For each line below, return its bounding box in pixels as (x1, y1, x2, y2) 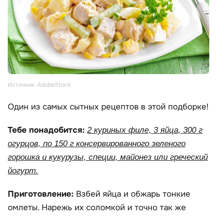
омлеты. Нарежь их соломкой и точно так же (8, 202, 186, 213)
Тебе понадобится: (8, 125, 87, 136)
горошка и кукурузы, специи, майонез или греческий (8, 153, 208, 162)
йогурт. (8, 166, 38, 176)
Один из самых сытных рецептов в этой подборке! (8, 102, 209, 112)
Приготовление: (8, 189, 76, 200)
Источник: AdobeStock (8, 81, 71, 89)
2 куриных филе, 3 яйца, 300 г (87, 125, 202, 135)
